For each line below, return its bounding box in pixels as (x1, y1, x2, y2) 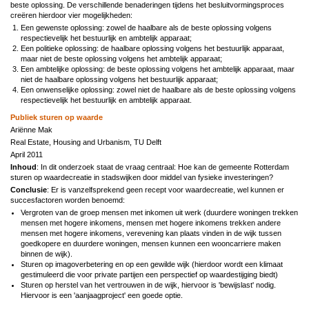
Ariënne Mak (10, 125, 52, 134)
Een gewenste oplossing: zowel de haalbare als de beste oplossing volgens (21, 23, 272, 32)
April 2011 (10, 150, 43, 159)
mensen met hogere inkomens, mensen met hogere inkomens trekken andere (21, 218, 281, 227)
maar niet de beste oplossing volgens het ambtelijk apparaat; (21, 54, 222, 63)
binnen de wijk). (21, 249, 72, 258)
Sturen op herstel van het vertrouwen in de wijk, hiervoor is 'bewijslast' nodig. (21, 280, 276, 289)
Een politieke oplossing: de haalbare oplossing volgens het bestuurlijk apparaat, (21, 43, 284, 52)
